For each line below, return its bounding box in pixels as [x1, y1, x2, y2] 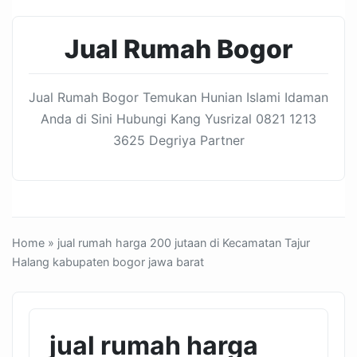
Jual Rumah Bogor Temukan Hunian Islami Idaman [29, 89, 328, 105]
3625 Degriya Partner [112, 132, 245, 148]
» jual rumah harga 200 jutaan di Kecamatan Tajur [45, 236, 310, 249]
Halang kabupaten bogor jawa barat [12, 255, 204, 269]
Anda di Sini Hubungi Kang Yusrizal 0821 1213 [41, 111, 316, 127]
